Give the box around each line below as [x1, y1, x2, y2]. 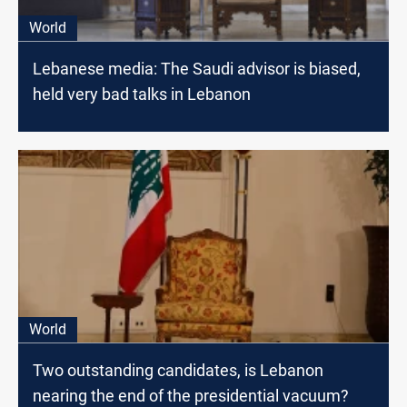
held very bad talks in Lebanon [33, 84, 251, 104]
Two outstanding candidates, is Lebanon [33, 361, 323, 381]
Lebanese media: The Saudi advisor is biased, [33, 59, 361, 79]
